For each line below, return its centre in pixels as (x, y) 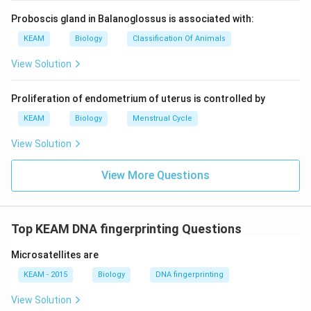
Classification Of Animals (179, 39)
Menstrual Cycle (162, 118)
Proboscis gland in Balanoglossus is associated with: (133, 19)
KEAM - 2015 (45, 275)
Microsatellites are (55, 255)
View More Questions (155, 175)
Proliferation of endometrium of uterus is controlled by (138, 99)
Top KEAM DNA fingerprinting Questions (126, 229)
